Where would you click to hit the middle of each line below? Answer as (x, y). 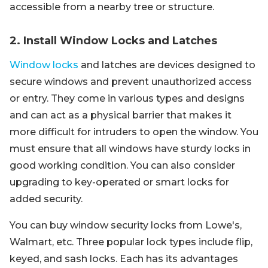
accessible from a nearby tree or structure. (112, 7)
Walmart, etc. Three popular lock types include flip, (131, 242)
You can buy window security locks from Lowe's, (126, 225)
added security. (46, 199)
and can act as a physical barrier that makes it (121, 115)
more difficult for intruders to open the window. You (134, 132)
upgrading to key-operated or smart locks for (119, 182)
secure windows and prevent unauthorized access (131, 82)
